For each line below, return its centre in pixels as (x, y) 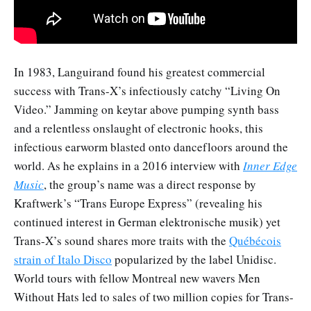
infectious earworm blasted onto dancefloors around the (151, 147)
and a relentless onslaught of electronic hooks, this (138, 128)
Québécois (255, 241)
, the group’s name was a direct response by (150, 185)
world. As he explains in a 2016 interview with (128, 166)
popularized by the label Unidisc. (194, 260)
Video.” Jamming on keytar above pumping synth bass (146, 110)
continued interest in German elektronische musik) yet (147, 222)
